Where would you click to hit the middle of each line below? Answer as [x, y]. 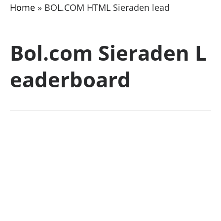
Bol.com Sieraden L [108, 53]
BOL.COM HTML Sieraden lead [107, 7]
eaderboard [70, 79]
